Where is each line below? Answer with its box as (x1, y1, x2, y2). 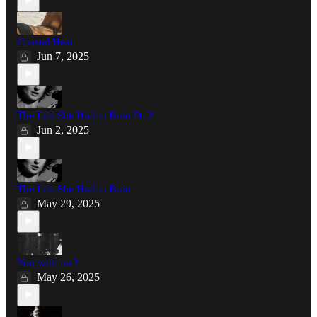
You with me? (17, 256, 78, 268)
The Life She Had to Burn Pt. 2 (17, 109, 154, 121)
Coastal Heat (17, 35, 73, 47)
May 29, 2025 (37, 197, 100, 209)
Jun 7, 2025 (37, 50, 89, 62)
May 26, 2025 (37, 270, 100, 283)
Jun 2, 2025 (37, 123, 89, 136)
